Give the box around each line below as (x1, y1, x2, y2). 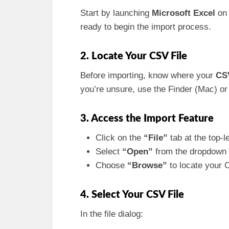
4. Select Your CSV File (80, 190, 184, 200)
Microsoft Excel (152, 8, 215, 18)
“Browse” (127, 161, 167, 170)
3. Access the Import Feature (80, 113, 214, 124)
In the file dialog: (80, 209, 143, 219)
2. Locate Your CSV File (80, 51, 187, 61)
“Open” (122, 147, 153, 156)
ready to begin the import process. (80, 22, 211, 32)
